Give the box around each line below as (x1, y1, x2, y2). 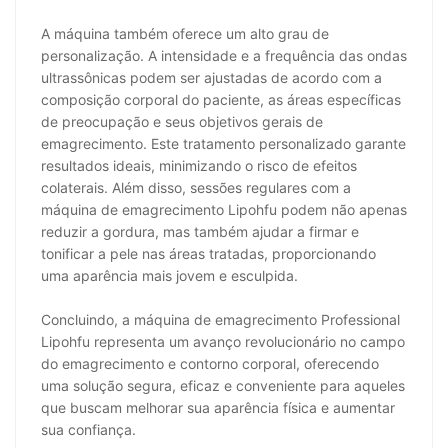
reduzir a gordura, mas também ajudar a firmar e (41, 222, 359, 240)
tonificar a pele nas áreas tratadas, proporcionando (41, 244, 376, 262)
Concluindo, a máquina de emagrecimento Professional (41, 310, 400, 328)
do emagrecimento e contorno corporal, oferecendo (41, 354, 379, 372)
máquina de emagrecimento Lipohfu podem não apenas (41, 200, 407, 218)
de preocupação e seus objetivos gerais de (41, 112, 323, 130)
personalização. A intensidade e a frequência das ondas (41, 46, 407, 64)
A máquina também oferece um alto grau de (41, 24, 329, 42)
